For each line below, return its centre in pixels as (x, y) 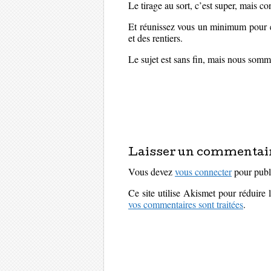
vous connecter (203, 171)
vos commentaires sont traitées (186, 204)
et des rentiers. (155, 38)
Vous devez (152, 171)
